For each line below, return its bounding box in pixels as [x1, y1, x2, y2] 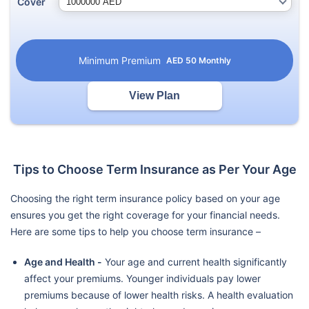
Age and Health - [24, 255, 102, 268]
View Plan [129, 89, 180, 101]
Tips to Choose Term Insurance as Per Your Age [12, 161, 297, 177]
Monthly [198, 54, 231, 66]
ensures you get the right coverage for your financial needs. [10, 208, 280, 221]
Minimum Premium [78, 54, 161, 66]
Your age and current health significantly [102, 255, 287, 268]
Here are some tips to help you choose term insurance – [10, 225, 261, 237]
